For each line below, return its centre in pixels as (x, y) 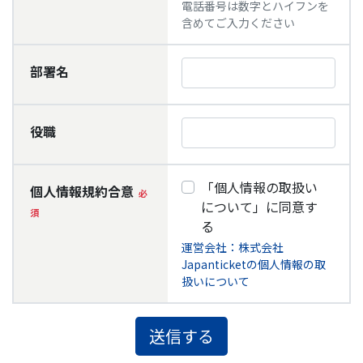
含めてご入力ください (238, 23)
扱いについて (215, 281)
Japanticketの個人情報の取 (253, 264)
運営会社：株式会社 (232, 247)
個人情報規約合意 (82, 191)
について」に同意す (259, 207)
